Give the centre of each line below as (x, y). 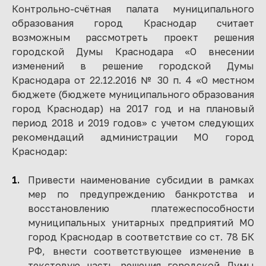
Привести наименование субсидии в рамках (141, 180)
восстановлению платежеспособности (141, 208)
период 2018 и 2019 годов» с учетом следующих (133, 123)
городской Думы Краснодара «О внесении (133, 52)
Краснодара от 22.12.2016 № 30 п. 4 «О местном (133, 80)
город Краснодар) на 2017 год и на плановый (133, 109)
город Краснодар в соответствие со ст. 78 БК (141, 237)
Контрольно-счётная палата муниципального (133, 9)
